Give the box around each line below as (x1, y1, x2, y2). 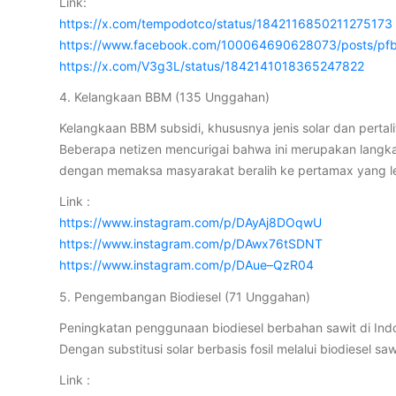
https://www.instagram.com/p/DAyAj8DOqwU (59, 215, 323, 231)
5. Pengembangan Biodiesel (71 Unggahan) (59, 288, 311, 304)
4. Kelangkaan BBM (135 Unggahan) (59, 88, 270, 104)
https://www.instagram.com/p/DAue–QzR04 (59, 257, 315, 273)
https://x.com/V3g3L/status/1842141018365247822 (59, 57, 365, 73)
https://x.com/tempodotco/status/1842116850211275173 (59, 15, 393, 31)
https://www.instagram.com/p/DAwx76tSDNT (59, 236, 324, 252)
